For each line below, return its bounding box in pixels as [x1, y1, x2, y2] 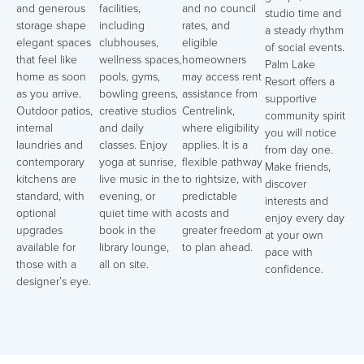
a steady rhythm [265, 21, 344, 39]
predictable [182, 187, 237, 205]
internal [16, 119, 53, 136]
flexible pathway [182, 153, 262, 171]
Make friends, [265, 158, 331, 175]
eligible [182, 33, 218, 51]
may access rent [182, 67, 262, 85]
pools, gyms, [99, 67, 160, 85]
